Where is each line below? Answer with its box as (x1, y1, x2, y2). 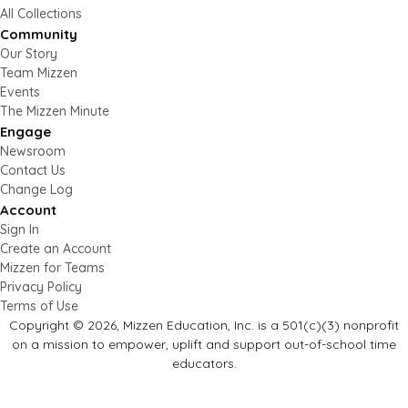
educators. (171, 355, 237, 372)
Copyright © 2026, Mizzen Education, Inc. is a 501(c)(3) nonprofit (9, 317, 399, 334)
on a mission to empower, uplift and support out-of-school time (12, 336, 396, 353)
